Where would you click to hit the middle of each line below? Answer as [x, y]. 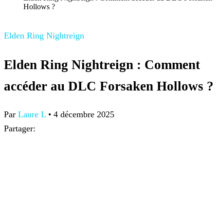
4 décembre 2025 [84, 115]
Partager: [20, 129]
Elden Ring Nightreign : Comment [102, 64]
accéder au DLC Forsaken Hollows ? [109, 86]
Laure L [32, 115]
